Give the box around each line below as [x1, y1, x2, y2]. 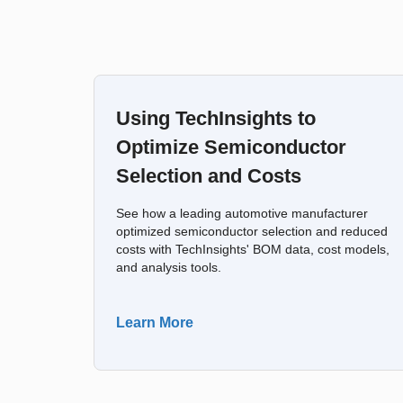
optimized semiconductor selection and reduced [116, 225, 388, 238]
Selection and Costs [116, 165, 301, 187]
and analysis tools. [116, 261, 221, 274]
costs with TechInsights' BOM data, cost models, [116, 243, 390, 256]
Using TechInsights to [116, 107, 316, 130]
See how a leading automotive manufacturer [116, 207, 368, 220]
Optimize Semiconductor [116, 136, 346, 158]
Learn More [116, 315, 193, 330]
